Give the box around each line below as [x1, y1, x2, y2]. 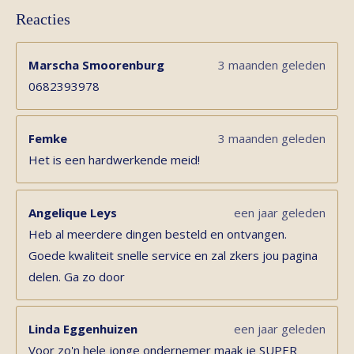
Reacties [16, 9, 70, 28]
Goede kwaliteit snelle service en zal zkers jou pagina [28, 247, 318, 263]
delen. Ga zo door [28, 268, 125, 284]
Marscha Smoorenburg [28, 56, 164, 73]
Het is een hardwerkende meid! [28, 152, 200, 168]
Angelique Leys [28, 204, 117, 220]
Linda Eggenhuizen [28, 321, 137, 337]
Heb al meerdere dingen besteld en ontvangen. [28, 225, 287, 242]
